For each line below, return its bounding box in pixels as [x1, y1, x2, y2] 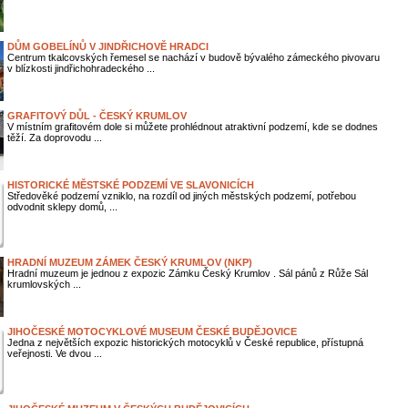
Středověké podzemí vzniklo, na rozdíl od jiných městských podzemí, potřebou [6, 190, 356, 201]
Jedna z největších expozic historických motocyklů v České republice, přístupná [6, 337, 363, 348]
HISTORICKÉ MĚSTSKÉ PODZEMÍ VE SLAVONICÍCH [6, 179, 254, 190]
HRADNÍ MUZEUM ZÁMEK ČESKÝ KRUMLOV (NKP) [6, 257, 252, 268]
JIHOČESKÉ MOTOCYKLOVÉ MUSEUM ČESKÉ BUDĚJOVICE [6, 326, 297, 337]
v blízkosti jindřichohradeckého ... [6, 63, 155, 74]
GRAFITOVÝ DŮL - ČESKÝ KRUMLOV [6, 110, 187, 121]
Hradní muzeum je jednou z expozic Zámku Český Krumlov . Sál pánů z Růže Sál [6, 268, 368, 279]
